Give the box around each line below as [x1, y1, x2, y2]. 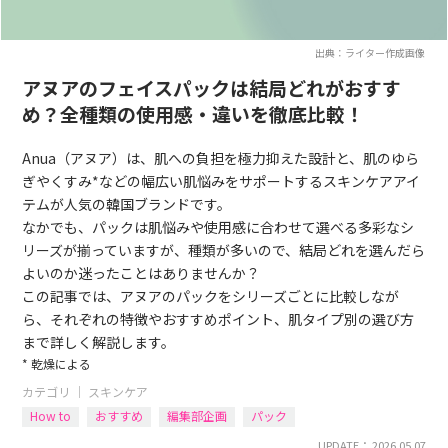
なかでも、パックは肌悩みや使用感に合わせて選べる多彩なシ [22, 216, 415, 237]
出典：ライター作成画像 [314, 44, 425, 60]
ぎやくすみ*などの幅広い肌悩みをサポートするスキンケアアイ [22, 170, 421, 191]
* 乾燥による [22, 354, 92, 372]
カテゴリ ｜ [22, 382, 89, 400]
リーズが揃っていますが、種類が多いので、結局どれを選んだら [22, 239, 426, 260]
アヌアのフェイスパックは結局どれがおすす [22, 73, 402, 101]
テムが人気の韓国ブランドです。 [22, 193, 232, 214]
